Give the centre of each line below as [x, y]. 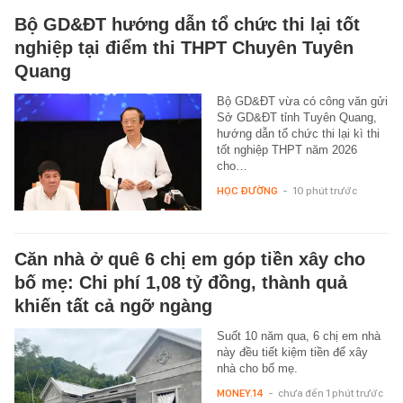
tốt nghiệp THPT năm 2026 [287, 150]
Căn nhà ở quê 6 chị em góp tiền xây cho [190, 260]
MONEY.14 [240, 394]
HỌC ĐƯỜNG [247, 191]
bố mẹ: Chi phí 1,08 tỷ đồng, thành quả [181, 283]
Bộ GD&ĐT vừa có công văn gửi [302, 102]
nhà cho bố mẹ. [257, 369]
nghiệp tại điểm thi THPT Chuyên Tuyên [184, 48]
